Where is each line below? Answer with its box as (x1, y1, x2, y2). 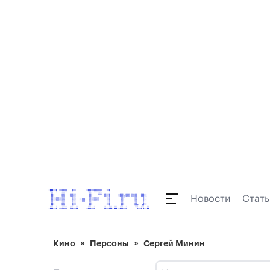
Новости (190, 194, 230, 204)
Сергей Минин (143, 239, 205, 248)
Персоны (90, 239, 129, 248)
